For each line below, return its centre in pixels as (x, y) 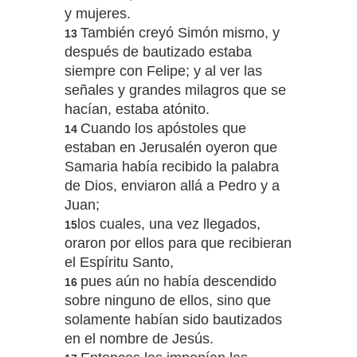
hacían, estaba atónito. (137, 110)
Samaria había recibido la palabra (171, 167)
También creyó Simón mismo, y (180, 33)
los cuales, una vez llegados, (169, 224)
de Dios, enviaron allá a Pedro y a (172, 186)
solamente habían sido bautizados (173, 320)
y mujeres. (97, 14)
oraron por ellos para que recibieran (178, 243)
